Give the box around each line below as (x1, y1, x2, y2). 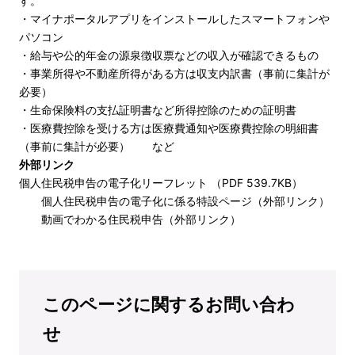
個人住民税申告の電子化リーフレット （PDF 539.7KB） (19, 175, 303, 189)
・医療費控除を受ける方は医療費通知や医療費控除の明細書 (19, 120, 319, 135)
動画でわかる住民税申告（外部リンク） (41, 212, 241, 226)
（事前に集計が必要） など (19, 139, 174, 153)
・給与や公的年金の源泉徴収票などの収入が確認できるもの (19, 48, 319, 62)
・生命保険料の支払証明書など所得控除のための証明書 (19, 102, 296, 116)
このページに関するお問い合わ (43, 293, 295, 315)
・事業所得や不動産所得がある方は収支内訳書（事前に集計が (19, 66, 330, 80)
